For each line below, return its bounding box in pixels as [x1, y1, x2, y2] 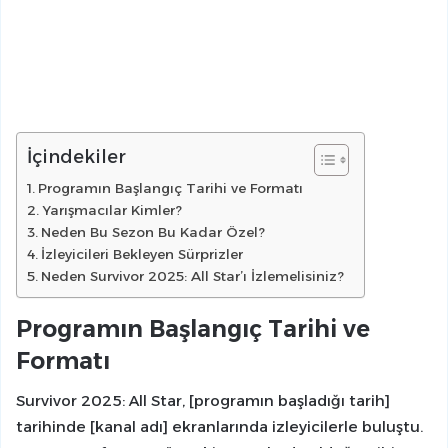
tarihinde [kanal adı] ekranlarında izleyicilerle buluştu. [16, 417, 423, 437]
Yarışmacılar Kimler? [41, 201, 182, 218]
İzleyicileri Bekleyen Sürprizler [40, 245, 243, 262]
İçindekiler [27, 145, 126, 168]
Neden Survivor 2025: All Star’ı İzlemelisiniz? [40, 267, 344, 284]
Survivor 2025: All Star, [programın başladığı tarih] [16, 391, 390, 411]
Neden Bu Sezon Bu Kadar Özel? [40, 223, 265, 240]
